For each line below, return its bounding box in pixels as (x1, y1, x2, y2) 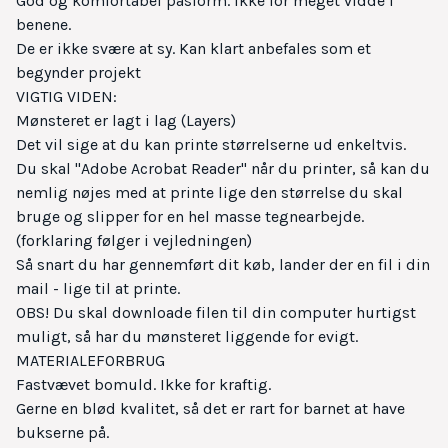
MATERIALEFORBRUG (16, 351, 165, 371)
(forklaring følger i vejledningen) (16, 231, 252, 251)
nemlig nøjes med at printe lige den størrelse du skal (16, 183, 403, 203)
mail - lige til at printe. (16, 279, 180, 299)
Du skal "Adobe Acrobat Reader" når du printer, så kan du (16, 159, 430, 179)
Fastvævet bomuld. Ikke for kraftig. (16, 375, 271, 395)
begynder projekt (16, 63, 141, 83)
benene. (16, 15, 71, 35)
